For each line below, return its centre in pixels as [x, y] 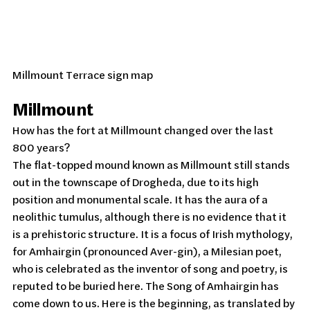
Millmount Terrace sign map [83, 74]
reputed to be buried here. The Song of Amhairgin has [147, 285]
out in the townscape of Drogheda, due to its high [137, 182]
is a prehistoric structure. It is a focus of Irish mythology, [154, 234]
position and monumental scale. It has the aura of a [141, 199]
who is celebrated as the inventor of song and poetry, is [151, 268]
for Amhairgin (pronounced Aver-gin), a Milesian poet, [148, 251]
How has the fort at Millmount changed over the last [144, 130]
